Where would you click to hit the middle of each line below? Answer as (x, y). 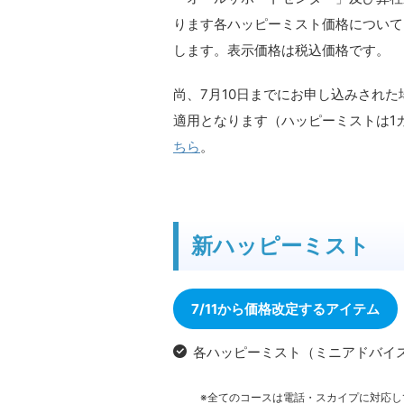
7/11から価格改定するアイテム (285, 309)
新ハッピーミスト (280, 246)
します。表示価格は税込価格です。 (281, 50)
